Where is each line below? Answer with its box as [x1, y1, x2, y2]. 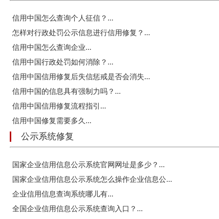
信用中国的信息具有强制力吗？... [12, 87, 121, 96]
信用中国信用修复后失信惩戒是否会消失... [12, 72, 150, 81]
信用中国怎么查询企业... [12, 43, 91, 52]
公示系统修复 [21, 131, 74, 142]
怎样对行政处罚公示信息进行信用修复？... [12, 28, 150, 37]
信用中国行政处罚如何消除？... [12, 58, 113, 66]
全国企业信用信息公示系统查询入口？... [12, 204, 143, 213]
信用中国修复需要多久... [12, 116, 91, 125]
